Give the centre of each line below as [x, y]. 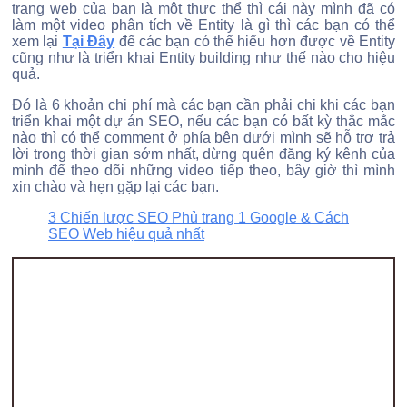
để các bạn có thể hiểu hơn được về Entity [255, 41]
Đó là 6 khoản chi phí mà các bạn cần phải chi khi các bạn [203, 104]
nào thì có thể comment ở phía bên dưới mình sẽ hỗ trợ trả [203, 137]
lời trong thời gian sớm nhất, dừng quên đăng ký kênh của [203, 154]
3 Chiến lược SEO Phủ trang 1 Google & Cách [199, 217]
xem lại [37, 41]
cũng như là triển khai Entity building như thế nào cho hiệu [203, 57]
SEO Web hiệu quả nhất [126, 233]
